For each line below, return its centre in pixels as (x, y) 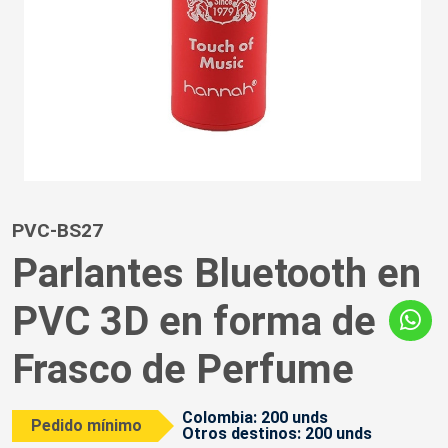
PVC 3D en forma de (194, 322)
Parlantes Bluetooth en (216, 274)
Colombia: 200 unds (255, 418)
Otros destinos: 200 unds (277, 434)
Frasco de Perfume (183, 370)
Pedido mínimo (87, 426)
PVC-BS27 (57, 231)
